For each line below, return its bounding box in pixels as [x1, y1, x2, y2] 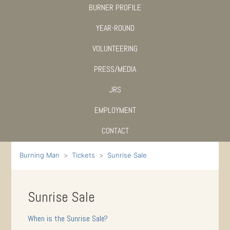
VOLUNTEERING [92, 43, 138, 54]
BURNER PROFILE [89, 2, 141, 13]
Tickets [72, 150, 95, 159]
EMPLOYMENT [94, 105, 136, 116]
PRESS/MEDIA [94, 64, 136, 74]
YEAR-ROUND [95, 23, 135, 33]
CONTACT [101, 125, 129, 136]
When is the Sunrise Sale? [28, 213, 108, 224]
